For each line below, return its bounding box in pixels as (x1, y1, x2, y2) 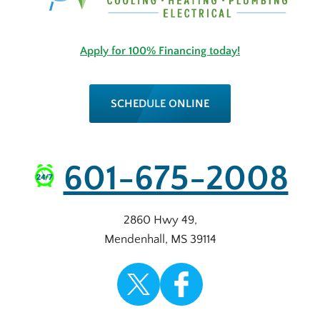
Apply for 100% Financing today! (80, 44, 240, 58)
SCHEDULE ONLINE (111, 97, 209, 111)
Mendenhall (104, 233, 165, 246)
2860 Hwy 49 (123, 214, 194, 227)
